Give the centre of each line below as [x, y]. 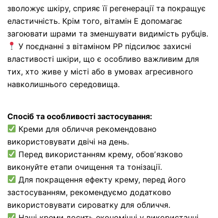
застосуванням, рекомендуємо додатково [89, 192]
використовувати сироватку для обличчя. [89, 205]
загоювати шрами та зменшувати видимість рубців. [108, 33]
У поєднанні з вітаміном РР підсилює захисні [104, 46]
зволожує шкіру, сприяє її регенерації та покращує [107, 8]
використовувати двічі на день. [68, 141]
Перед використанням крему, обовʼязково [100, 154]
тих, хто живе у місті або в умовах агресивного [100, 71]
